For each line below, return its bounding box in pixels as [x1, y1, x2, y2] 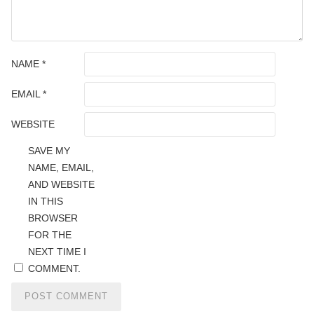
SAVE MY [28, 144, 70, 156]
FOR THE [28, 228, 71, 240]
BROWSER [28, 212, 78, 224]
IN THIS [28, 195, 63, 207]
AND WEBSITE [28, 178, 95, 190]
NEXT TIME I [28, 245, 86, 257]
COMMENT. [28, 262, 81, 274]
